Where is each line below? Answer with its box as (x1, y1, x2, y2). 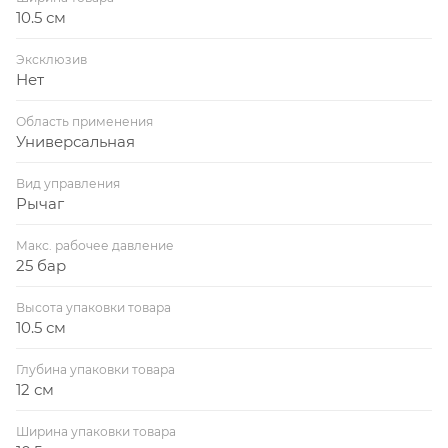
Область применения (16, 113, 153, 129)
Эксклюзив (16, 51, 87, 67)
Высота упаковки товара (16, 299, 171, 315)
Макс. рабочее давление (16, 237, 174, 253)
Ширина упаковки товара (16, 423, 176, 439)
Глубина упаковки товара (16, 361, 175, 377)
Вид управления (16, 175, 120, 191)
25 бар (16, 255, 66, 275)
